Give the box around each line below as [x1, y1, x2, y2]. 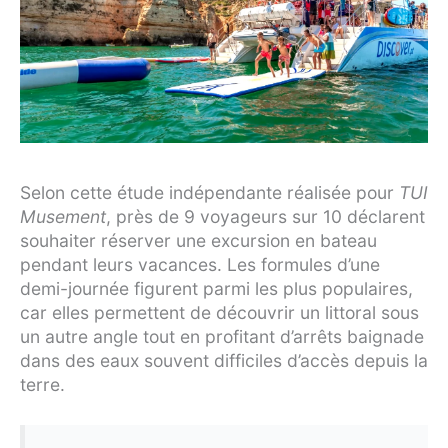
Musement [20, 205, 106, 227]
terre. [20, 373, 65, 395]
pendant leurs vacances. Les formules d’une [20, 253, 380, 275]
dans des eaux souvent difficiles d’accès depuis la [20, 349, 428, 371]
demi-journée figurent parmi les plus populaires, [20, 277, 413, 299]
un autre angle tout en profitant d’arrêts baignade [20, 325, 424, 347]
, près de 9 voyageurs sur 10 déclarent [106, 205, 425, 227]
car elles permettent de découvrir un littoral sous [20, 301, 419, 323]
